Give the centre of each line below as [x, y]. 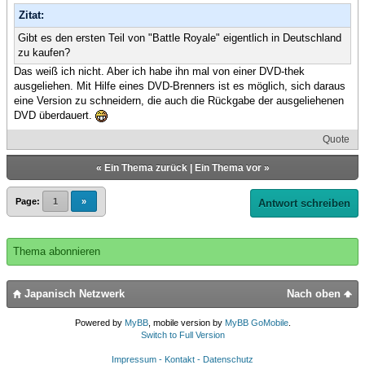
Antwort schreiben [304, 203]
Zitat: [31, 15]
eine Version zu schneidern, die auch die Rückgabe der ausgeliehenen [179, 100]
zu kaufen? [44, 52]
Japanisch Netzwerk [73, 293]
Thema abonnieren [57, 251]
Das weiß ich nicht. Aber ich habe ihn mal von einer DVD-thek [159, 71]
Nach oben [315, 293]
